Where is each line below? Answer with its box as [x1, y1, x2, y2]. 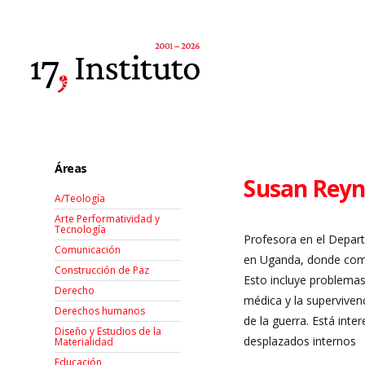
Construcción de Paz [55, 263, 150, 278]
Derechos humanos [55, 304, 146, 319]
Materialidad [55, 335, 114, 350]
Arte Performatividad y [55, 212, 161, 226]
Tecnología [55, 222, 107, 237]
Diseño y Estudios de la [55, 324, 162, 339]
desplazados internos [244, 333, 357, 349]
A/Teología [55, 191, 106, 206]
